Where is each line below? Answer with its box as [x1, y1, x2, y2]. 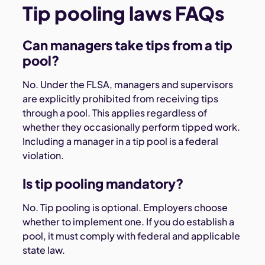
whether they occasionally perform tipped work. [22, 120, 241, 133]
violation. [22, 148, 64, 161]
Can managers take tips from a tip [22, 36, 233, 53]
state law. [22, 243, 66, 256]
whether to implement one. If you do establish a [22, 215, 235, 228]
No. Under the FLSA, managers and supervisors [22, 77, 234, 91]
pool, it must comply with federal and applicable [22, 229, 241, 242]
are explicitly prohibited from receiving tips [22, 92, 219, 105]
